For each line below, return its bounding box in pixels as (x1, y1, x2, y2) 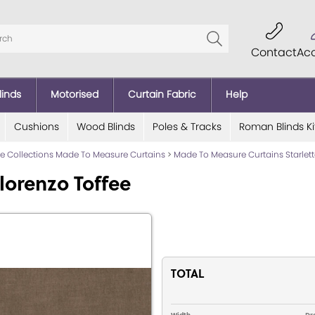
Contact (251, 44, 297, 60)
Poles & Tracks (152, 119, 221, 134)
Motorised (51, 86, 98, 101)
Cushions (13, 119, 59, 134)
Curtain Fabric (128, 86, 196, 101)
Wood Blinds (76, 119, 135, 134)
